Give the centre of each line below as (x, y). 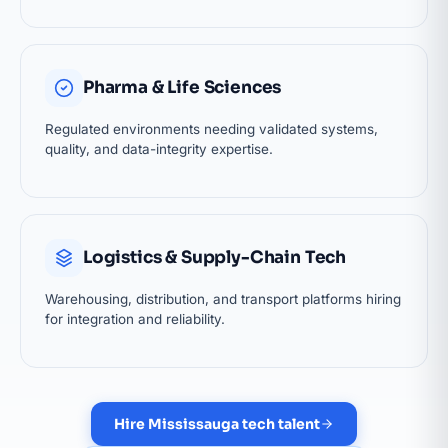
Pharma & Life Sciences (182, 87)
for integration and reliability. (135, 319)
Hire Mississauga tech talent (217, 424)
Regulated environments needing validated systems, (211, 129)
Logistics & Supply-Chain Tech (215, 257)
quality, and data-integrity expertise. (159, 149)
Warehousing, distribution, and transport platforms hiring (223, 299)
